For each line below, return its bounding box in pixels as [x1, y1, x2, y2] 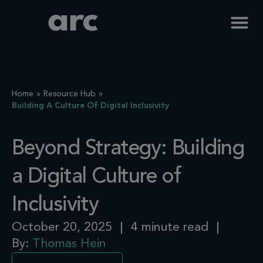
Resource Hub [43, 90, 96, 98]
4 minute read [131, 221, 208, 234]
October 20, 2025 [12, 221, 112, 234]
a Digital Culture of [12, 167, 181, 188]
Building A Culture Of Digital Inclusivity [12, 102, 169, 110]
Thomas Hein [29, 238, 106, 250]
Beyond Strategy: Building [12, 139, 244, 160]
